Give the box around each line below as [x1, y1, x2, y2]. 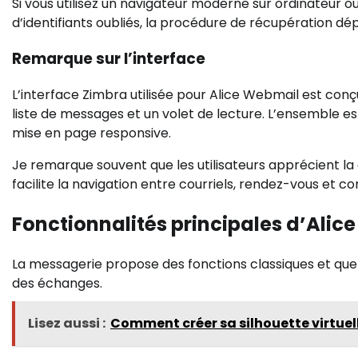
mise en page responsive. [12, 123, 171, 142]
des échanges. [12, 273, 102, 292]
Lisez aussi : [28, 313, 105, 332]
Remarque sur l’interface [12, 48, 205, 70]
